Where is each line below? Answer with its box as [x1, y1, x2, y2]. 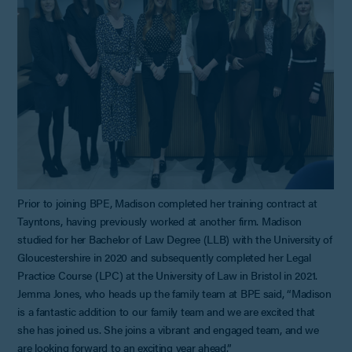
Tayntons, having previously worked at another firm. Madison [17, 212, 302, 229]
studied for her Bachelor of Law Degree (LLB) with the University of [17, 230, 332, 247]
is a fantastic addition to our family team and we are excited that [17, 302, 315, 319]
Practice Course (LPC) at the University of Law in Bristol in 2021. [17, 266, 317, 283]
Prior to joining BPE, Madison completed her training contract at [17, 194, 317, 211]
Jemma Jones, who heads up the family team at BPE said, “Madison [17, 284, 332, 301]
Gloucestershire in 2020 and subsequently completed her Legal [17, 248, 311, 265]
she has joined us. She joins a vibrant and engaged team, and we [17, 321, 319, 337]
